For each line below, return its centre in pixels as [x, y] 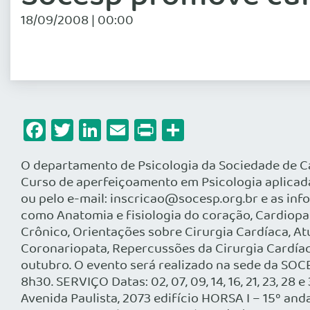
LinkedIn [142, 130]
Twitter [108, 130]
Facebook [92, 130]
